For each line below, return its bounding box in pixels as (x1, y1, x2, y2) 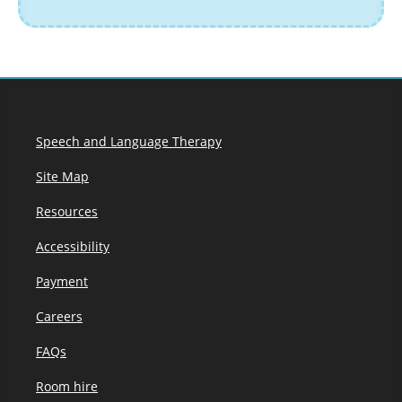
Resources (36, 203, 98, 220)
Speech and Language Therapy (36, 133, 222, 150)
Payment (36, 273, 88, 290)
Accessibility (36, 238, 109, 255)
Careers (36, 308, 83, 325)
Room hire (36, 378, 98, 395)
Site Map (36, 168, 89, 185)
